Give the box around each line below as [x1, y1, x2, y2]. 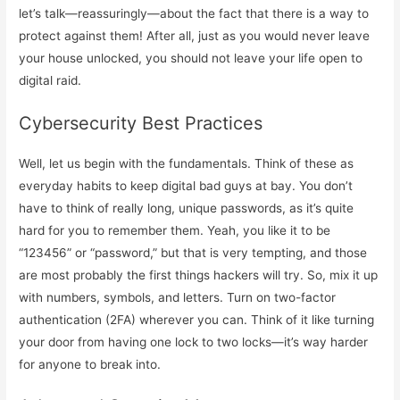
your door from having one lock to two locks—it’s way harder [19, 334, 369, 349]
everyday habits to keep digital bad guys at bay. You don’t [19, 178, 354, 193]
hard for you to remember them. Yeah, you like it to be [19, 222, 331, 237]
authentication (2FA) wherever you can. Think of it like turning [19, 312, 375, 327]
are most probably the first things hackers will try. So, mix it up [19, 267, 379, 282]
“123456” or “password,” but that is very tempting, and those [19, 245, 368, 260]
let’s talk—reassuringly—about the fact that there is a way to [19, 5, 370, 21]
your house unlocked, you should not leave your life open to [19, 50, 363, 65]
